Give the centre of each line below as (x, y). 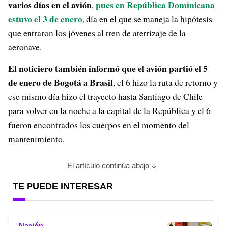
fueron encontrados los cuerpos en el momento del (99, 125)
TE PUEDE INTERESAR (63, 186)
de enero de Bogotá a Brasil (61, 82)
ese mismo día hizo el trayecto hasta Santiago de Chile (105, 96)
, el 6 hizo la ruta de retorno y (165, 82)
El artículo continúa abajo (108, 166)
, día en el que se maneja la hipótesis (147, 19)
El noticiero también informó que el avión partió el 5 (108, 68)
